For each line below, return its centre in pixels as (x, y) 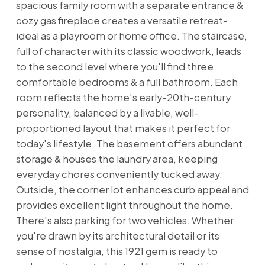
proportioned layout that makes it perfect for (123, 128)
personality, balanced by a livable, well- (107, 113)
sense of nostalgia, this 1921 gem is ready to (117, 251)
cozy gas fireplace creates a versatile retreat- (122, 21)
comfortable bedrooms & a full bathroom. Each (127, 82)
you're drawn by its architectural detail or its (117, 236)
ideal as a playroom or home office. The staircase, (131, 36)
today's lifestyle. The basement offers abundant (129, 144)
